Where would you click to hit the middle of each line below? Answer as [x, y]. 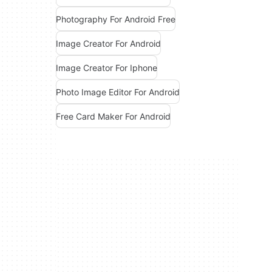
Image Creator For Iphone [107, 67]
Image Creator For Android [108, 43]
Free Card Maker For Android [113, 116]
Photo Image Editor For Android [118, 92]
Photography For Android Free [116, 19]
